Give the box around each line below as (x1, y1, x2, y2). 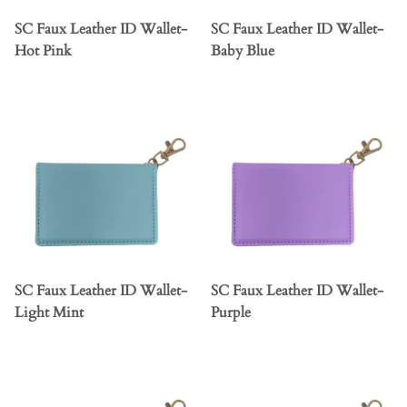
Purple (211, 303, 251, 323)
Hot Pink (15, 41, 72, 62)
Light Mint (15, 303, 84, 323)
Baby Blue (211, 41, 274, 62)
